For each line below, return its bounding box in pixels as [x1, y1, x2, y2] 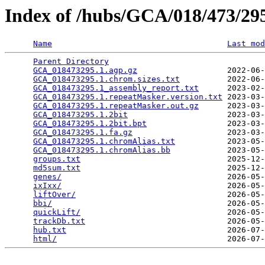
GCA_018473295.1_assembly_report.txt [33, 83, 199, 93]
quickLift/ [33, 208, 80, 217]
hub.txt [33, 225, 66, 235]
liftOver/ [33, 190, 76, 199]
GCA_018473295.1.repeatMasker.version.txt [33, 92, 222, 102]
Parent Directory [33, 57, 109, 66]
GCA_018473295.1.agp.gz [33, 66, 137, 75]
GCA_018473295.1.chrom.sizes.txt [33, 75, 180, 84]
